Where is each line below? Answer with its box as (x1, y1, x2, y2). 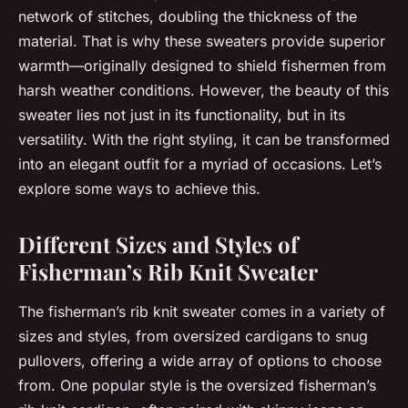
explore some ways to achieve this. (18, 179, 260, 199)
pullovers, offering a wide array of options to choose (18, 352, 382, 371)
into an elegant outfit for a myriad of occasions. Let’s (18, 155, 382, 174)
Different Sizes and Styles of (18, 229, 298, 260)
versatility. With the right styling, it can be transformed (18, 130, 390, 149)
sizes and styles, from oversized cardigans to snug (18, 327, 368, 346)
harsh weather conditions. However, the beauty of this (18, 81, 389, 100)
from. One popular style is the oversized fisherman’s (18, 376, 376, 395)
